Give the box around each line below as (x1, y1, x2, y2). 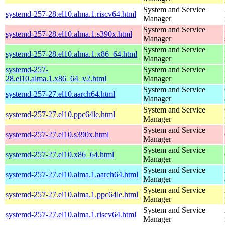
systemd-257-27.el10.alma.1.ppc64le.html (6, 190, 138, 199)
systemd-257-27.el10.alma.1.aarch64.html (6, 170, 138, 179)
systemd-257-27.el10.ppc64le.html (6, 109, 115, 119)
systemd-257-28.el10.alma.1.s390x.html (6, 29, 132, 38)
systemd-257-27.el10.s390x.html (6, 130, 109, 139)
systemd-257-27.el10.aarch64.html (6, 89, 115, 98)
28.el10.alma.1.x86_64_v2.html (6, 74, 106, 83)
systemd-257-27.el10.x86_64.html (6, 150, 114, 159)
